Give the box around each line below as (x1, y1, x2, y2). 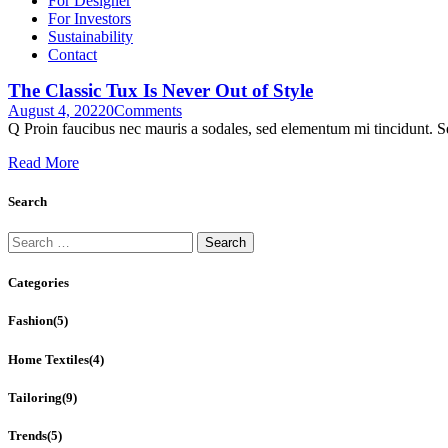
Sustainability (48, 27, 133, 45)
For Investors (48, 9, 131, 27)
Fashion (8, 313, 53, 329)
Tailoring (8, 389, 62, 405)
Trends (8, 427, 47, 443)
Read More (8, 153, 79, 171)
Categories (8, 275, 69, 291)
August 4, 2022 (8, 101, 106, 119)
